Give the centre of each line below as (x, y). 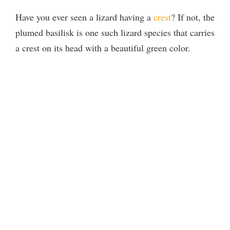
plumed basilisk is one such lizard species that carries (115, 32)
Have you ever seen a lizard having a (83, 17)
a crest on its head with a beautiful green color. (103, 48)
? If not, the (193, 17)
